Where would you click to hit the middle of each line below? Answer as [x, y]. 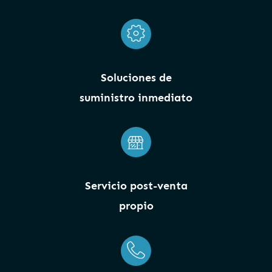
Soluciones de [136, 77]
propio [136, 206]
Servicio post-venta [136, 186]
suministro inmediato [136, 97]
